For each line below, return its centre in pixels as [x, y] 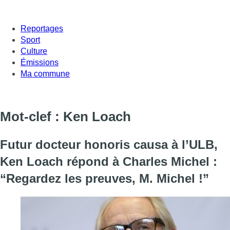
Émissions [40, 62]
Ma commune [45, 73]
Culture [34, 51]
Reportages [42, 28]
